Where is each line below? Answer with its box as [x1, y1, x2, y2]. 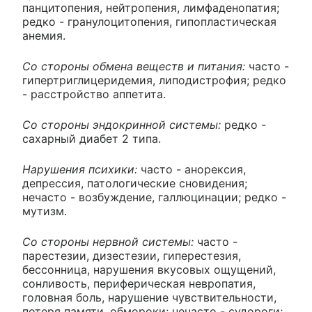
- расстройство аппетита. [22, 86, 166, 101]
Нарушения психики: [22, 162, 141, 176]
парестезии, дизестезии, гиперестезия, [22, 248, 241, 263]
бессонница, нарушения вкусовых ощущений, [22, 262, 276, 276]
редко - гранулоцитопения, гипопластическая [22, 14, 276, 29]
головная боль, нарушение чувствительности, [22, 290, 276, 304]
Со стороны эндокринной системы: [22, 117, 224, 132]
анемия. [22, 28, 65, 42]
